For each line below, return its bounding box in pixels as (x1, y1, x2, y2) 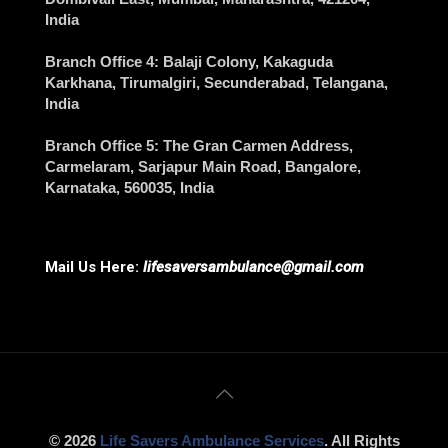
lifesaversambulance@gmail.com (143, 258, 364, 277)
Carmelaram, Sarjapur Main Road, (45, 158, 281, 176)
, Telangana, (305, 74, 388, 92)
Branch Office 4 (45, 53, 154, 71)
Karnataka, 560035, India (45, 179, 214, 197)
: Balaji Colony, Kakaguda (154, 53, 333, 71)
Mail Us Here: (45, 258, 143, 277)
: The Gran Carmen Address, (154, 137, 353, 155)
